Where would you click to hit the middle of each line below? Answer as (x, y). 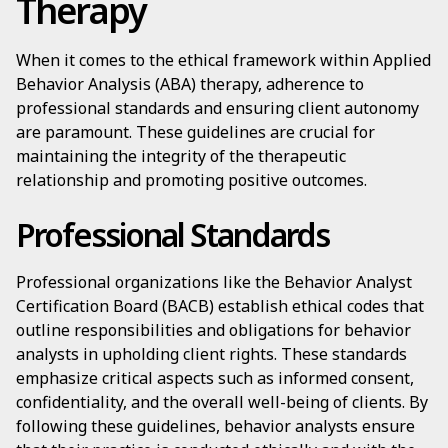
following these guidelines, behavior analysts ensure (215, 426)
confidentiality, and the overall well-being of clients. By (222, 402)
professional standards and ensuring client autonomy (217, 108)
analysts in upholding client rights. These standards (211, 354)
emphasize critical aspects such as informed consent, (215, 378)
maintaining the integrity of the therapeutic (181, 156)
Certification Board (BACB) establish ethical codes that (220, 306)
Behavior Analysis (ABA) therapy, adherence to (190, 84)
